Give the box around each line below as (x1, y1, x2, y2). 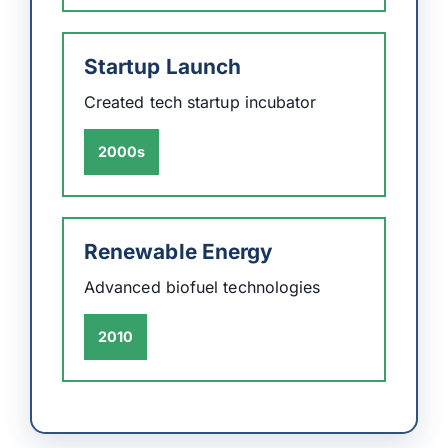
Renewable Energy (84, 238, 274, 264)
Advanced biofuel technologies (84, 276, 321, 297)
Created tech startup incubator (84, 91, 317, 112)
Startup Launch (84, 53, 242, 79)
